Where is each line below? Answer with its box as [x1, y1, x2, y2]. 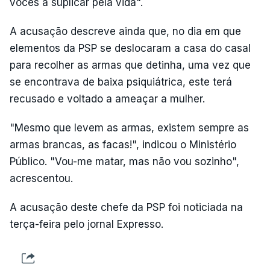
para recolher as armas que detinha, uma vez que [10, 58, 251, 71]
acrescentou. [10, 172, 73, 184]
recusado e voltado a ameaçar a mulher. [10, 92, 205, 105]
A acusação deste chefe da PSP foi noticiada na [10, 201, 243, 213]
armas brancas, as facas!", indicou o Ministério [10, 138, 236, 151]
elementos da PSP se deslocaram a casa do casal [10, 42, 251, 54]
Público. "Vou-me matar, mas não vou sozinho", [10, 155, 239, 168]
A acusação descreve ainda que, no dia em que [10, 25, 241, 37]
